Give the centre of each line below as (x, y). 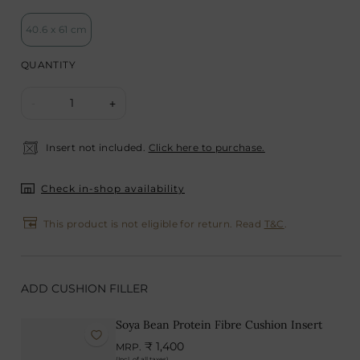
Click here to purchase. (207, 147)
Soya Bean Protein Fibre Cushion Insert (219, 325)
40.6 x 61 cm (57, 29)
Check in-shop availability (113, 188)
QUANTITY (48, 65)
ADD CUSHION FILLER (84, 288)
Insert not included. (96, 147)
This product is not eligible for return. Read (154, 224)
